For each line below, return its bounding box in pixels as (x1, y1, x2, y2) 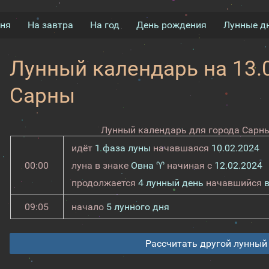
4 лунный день (138, 177, 204, 189)
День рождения (136, 19, 207, 31)
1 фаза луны (94, 142, 151, 154)
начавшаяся (150, 142, 211, 154)
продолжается (71, 177, 138, 189)
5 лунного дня (106, 201, 169, 213)
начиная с (164, 160, 214, 171)
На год (89, 19, 119, 31)
